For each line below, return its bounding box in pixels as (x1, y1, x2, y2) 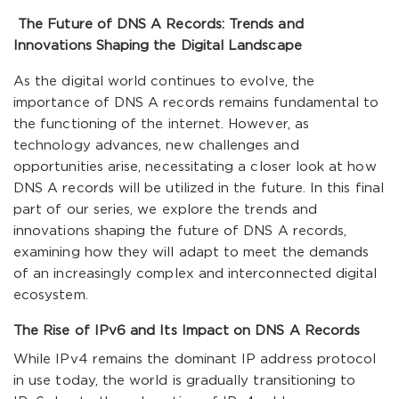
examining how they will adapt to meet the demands (13, 247, 370, 258)
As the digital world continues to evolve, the (13, 76, 314, 87)
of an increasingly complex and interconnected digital (13, 268, 378, 280)
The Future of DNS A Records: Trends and (13, 19, 304, 30)
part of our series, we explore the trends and (13, 204, 317, 216)
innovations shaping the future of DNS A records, (13, 225, 347, 237)
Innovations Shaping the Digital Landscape (13, 40, 302, 52)
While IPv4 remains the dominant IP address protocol (13, 354, 377, 365)
